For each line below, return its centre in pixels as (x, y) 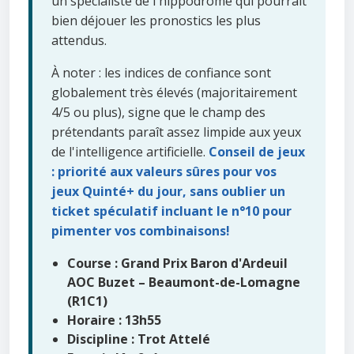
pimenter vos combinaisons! (141, 230)
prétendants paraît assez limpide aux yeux (176, 132)
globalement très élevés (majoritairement (174, 92)
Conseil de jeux (257, 151)
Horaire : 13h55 (114, 320)
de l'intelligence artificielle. (130, 151)
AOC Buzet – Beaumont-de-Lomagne (184, 282)
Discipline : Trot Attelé (139, 339)
